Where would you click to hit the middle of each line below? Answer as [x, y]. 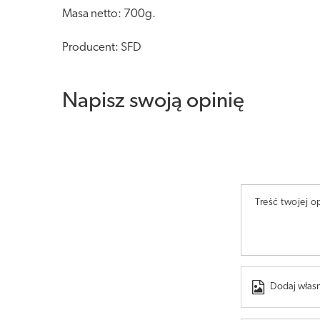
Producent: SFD [102, 47]
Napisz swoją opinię [153, 102]
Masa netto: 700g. [109, 14]
